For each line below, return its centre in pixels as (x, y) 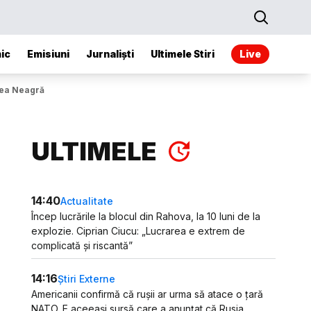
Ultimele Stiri (183, 54)
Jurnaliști (110, 54)
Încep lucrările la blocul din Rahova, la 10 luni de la (146, 216)
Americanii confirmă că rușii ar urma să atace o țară (148, 294)
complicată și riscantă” (82, 245)
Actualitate (87, 201)
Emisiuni (48, 54)
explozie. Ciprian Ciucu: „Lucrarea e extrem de (138, 231)
